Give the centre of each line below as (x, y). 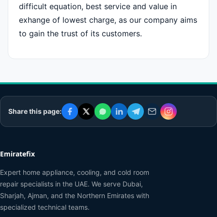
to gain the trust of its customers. (80, 34)
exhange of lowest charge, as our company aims (108, 20)
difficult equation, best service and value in (98, 7)
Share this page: (35, 111)
